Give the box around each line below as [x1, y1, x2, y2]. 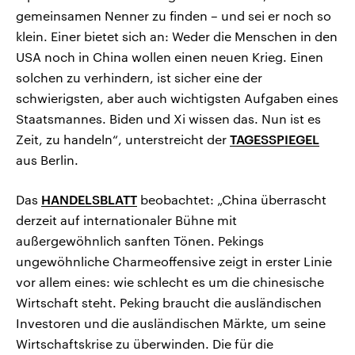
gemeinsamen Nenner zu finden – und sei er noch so [16, 8, 331, 24]
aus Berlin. [16, 152, 78, 168]
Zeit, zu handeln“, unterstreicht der [16, 132, 230, 147]
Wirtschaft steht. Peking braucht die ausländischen [16, 295, 322, 311]
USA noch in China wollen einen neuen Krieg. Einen [16, 49, 323, 65]
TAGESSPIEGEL [230, 132, 319, 147]
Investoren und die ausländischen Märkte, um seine [16, 315, 326, 331]
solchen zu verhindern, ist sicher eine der [16, 70, 262, 86]
